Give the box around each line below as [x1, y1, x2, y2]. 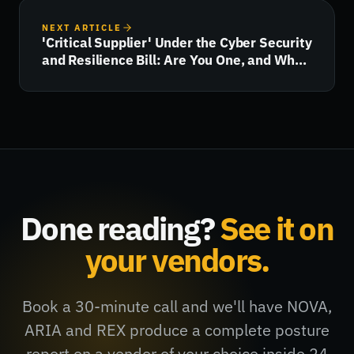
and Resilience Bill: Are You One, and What [42, 51, 308, 70]
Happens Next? [42, 69, 137, 87]
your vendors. [85, 239, 269, 281]
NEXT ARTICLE [42, 22, 122, 34]
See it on [220, 208, 333, 250]
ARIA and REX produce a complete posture [24, 319, 330, 341]
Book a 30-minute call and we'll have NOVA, [22, 296, 332, 318]
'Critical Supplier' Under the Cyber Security [42, 34, 312, 52]
